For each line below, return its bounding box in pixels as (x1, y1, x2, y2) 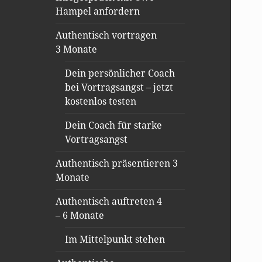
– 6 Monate (56, 209, 105, 222)
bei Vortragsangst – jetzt (65, 81, 174, 94)
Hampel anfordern (56, 5, 140, 18)
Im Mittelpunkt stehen (65, 233, 166, 246)
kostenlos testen (65, 95, 137, 108)
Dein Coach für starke (65, 119, 163, 132)
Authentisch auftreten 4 (56, 195, 163, 208)
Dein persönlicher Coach (65, 67, 175, 80)
